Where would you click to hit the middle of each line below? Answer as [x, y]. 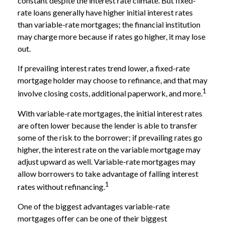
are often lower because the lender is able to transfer [107, 125]
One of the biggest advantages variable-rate [94, 206]
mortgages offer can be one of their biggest [92, 218]
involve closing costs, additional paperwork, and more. [110, 93]
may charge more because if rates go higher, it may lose [111, 37]
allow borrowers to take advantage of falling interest [108, 173]
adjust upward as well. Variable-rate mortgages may [106, 161]
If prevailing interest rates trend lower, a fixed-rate [104, 68]
